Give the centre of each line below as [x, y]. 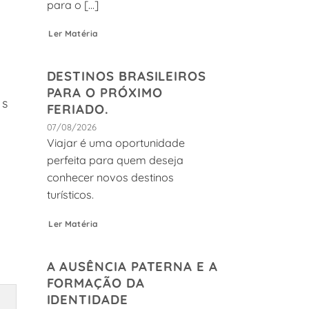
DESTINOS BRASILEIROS [127, 76]
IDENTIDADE [87, 299]
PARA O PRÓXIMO [104, 92]
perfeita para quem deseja [115, 160]
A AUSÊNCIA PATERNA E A [132, 266]
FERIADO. [78, 109]
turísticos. [70, 195]
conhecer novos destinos [110, 178]
